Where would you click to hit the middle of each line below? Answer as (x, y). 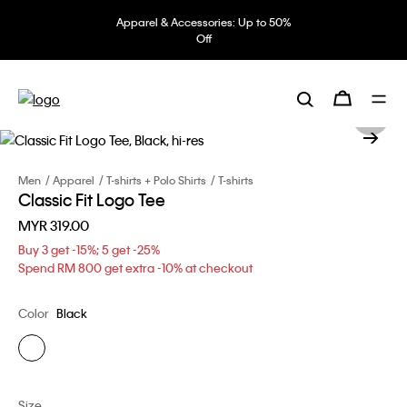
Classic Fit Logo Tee (92, 199)
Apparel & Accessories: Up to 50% (203, 22)
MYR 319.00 (54, 225)
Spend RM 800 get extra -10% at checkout (135, 267)
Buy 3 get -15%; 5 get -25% (89, 249)
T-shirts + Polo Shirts (156, 179)
